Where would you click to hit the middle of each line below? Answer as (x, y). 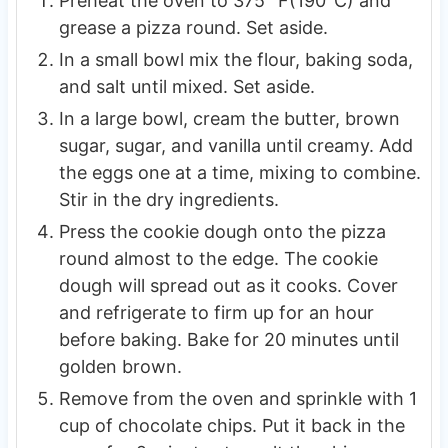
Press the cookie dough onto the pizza (222, 231)
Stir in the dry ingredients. (168, 199)
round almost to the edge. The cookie (218, 258)
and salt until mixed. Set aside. (186, 86)
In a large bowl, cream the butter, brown (229, 118)
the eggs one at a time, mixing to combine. (239, 172)
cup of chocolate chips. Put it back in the (231, 425)
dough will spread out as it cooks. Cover (228, 285)
